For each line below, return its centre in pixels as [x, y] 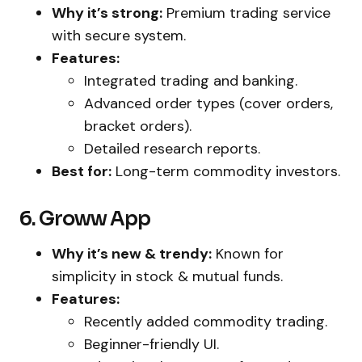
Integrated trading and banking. [191, 81]
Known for [248, 254]
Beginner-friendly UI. [152, 345]
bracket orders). [138, 126]
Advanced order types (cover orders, [208, 104]
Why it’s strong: [107, 13]
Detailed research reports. [172, 149]
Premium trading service [246, 13]
